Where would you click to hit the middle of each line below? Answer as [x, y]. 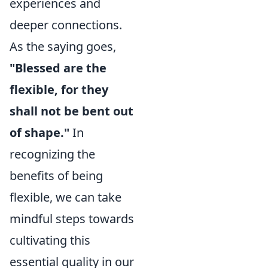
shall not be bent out [71, 111]
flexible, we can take [66, 197]
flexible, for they [59, 89]
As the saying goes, [63, 46]
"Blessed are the [58, 68]
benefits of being [56, 176]
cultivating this [50, 240]
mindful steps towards [72, 219]
